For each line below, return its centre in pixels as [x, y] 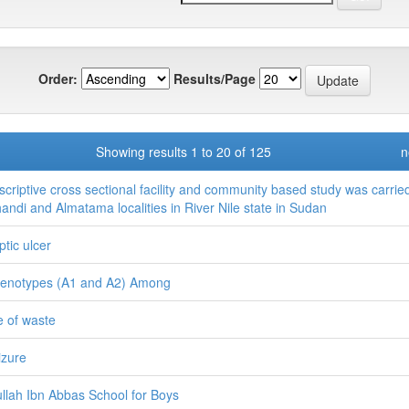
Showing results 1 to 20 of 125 [187, 152]
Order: [58, 78]
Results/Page [215, 78]
